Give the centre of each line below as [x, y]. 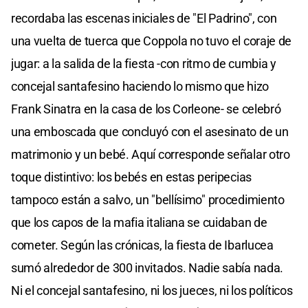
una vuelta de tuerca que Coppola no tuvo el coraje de [152, 41]
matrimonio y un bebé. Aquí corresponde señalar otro [151, 155]
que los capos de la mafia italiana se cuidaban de [139, 223]
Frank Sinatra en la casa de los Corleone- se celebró [146, 109]
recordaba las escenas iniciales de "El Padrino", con [144, 19]
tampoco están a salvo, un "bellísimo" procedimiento [148, 200]
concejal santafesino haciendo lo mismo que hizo [140, 87]
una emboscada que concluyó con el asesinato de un [150, 132]
